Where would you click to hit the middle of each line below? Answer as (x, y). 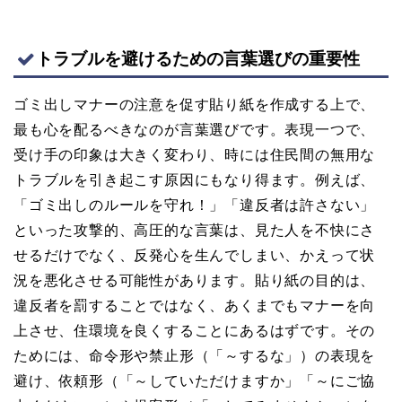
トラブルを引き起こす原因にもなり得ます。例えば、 (195, 180)
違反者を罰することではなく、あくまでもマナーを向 (195, 306)
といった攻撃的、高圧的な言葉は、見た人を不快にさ (195, 231)
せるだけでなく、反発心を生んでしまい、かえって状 (195, 256)
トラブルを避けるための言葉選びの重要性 (198, 59)
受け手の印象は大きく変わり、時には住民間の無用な (195, 155)
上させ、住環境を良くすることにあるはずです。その (195, 331)
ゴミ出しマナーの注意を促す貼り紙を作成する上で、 (195, 105)
